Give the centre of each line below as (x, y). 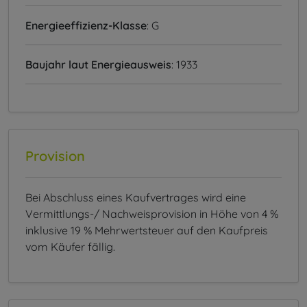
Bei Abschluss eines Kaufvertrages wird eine (136, 198)
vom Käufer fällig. (70, 247)
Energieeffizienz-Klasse (86, 26)
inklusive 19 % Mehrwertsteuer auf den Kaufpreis (147, 231)
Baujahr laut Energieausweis (98, 65)
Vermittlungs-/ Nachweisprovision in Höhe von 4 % (152, 214)
